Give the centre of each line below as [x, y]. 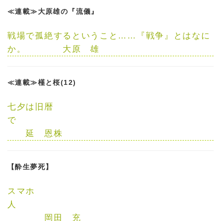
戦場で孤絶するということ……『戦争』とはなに [109, 36]
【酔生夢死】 [30, 167]
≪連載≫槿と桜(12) [42, 82]
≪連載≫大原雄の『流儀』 [53, 11]
